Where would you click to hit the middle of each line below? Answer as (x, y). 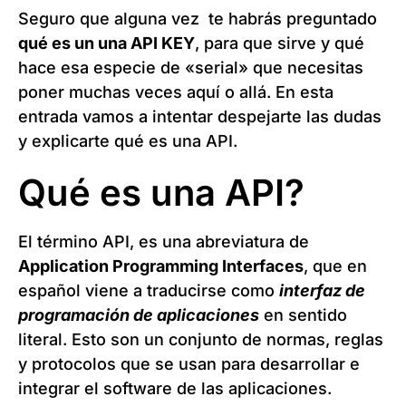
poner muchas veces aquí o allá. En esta (176, 92)
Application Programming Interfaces (161, 266)
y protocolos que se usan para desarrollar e (189, 363)
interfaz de (322, 290)
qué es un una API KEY (106, 43)
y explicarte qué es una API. (128, 140)
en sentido (303, 314)
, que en (335, 266)
